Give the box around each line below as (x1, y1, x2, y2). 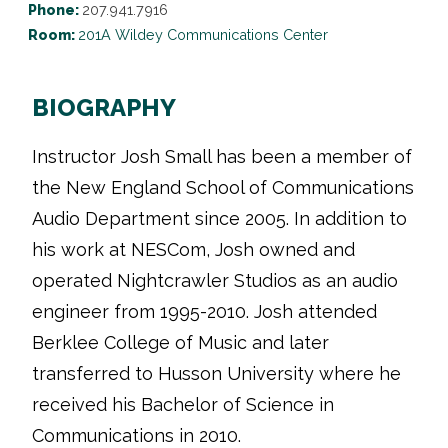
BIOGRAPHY (32, 93, 176, 122)
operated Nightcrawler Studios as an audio (32, 270, 398, 291)
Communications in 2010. (32, 425, 241, 446)
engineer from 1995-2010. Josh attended (32, 301, 377, 322)
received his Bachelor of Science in (32, 394, 334, 415)
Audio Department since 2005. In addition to (32, 208, 407, 229)
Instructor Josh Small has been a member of (32, 146, 412, 167)
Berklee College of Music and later (32, 332, 329, 353)
